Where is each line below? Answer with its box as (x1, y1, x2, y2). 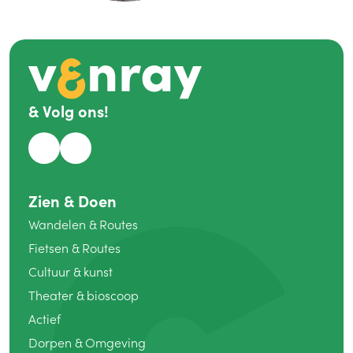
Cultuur (28, 263, 73, 281)
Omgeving (82, 334, 146, 351)
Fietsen (28, 240, 72, 257)
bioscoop (84, 287, 139, 304)
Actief (28, 310, 61, 328)
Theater (28, 287, 76, 304)
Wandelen (28, 216, 89, 233)
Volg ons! (39, 100, 109, 122)
